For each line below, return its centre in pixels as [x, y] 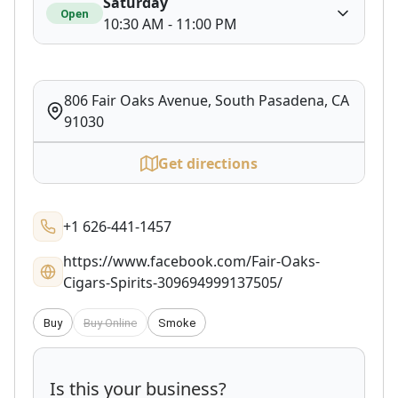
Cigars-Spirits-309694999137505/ [173, 283]
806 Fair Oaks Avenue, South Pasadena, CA [207, 100]
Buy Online [110, 322]
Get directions [208, 163]
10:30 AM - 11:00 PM [170, 24]
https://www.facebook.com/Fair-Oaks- [191, 261]
